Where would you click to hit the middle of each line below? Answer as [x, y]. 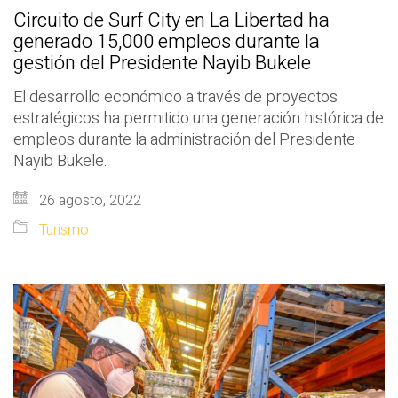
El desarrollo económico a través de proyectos [175, 98]
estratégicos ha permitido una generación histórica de [199, 119]
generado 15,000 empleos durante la [167, 42]
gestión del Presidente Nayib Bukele [162, 64]
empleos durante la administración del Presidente [184, 140]
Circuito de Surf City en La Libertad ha [171, 21]
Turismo [64, 231]
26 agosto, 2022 [88, 201]
